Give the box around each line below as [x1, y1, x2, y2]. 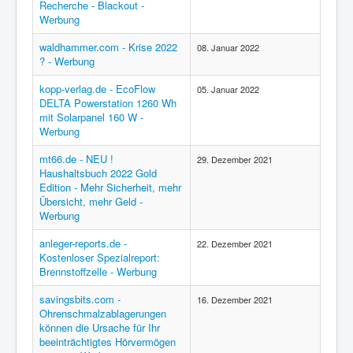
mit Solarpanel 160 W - [39, 110, 143, 124]
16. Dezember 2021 [197, 293, 273, 306]
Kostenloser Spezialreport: [39, 250, 160, 265]
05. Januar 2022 [197, 83, 259, 95]
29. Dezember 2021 [197, 153, 273, 165]
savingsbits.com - [39, 292, 121, 307]
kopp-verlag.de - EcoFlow [39, 81, 155, 96]
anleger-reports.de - [39, 236, 127, 251]
